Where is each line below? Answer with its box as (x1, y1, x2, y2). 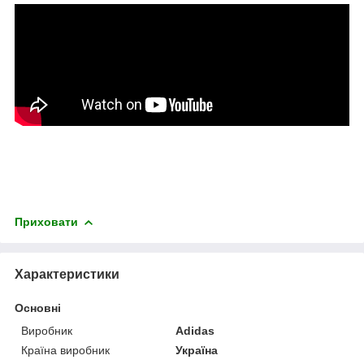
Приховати (15, 214, 78, 228)
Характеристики (15, 266, 119, 281)
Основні (15, 301, 61, 314)
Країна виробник (21, 343, 110, 357)
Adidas (175, 323, 215, 337)
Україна (175, 343, 219, 357)
